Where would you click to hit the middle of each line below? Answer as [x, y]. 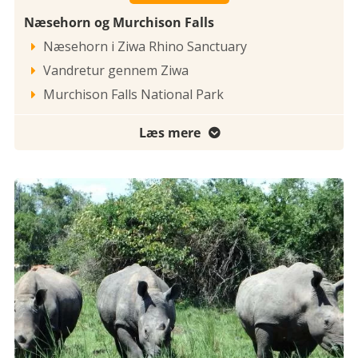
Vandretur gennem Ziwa [116, 71]
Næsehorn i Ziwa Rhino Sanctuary [145, 47]
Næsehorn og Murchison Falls [119, 23]
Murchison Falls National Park [133, 95]
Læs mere [169, 133]
